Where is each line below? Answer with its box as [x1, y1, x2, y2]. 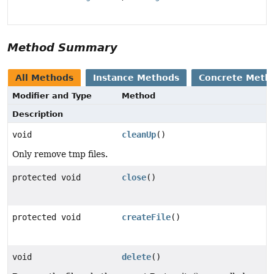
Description [12, 109, 63, 119]
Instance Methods [93, 72, 179, 83]
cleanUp [122, 129, 157, 139]
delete [122, 251, 152, 262]
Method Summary [7, 40, 117, 54]
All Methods [15, 72, 73, 83]
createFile [122, 212, 171, 222]
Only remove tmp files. [12, 149, 108, 159]
